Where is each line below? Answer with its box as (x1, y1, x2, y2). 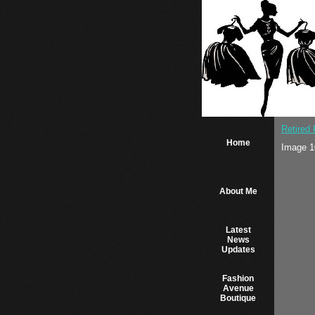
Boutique (220, 293, 256, 303)
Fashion (222, 274, 254, 283)
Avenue (222, 283, 254, 293)
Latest (225, 225, 251, 235)
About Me (219, 186, 257, 196)
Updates (221, 245, 255, 255)
